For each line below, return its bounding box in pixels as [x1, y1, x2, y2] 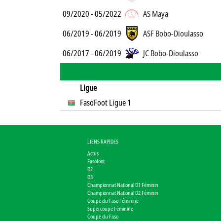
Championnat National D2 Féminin [87, 189, 158, 196]
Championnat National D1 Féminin [87, 181, 158, 188]
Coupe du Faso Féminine [87, 197, 139, 204]
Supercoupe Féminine [87, 205, 133, 212]
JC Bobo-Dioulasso [143, 48, 198, 59]
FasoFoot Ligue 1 [80, 97, 132, 108]
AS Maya [143, 8, 168, 19]
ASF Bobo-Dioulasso [143, 28, 203, 39]
